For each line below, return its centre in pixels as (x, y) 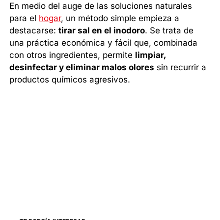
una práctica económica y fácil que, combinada (104, 43)
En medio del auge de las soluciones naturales (101, 6)
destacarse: (34, 31)
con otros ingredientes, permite (72, 55)
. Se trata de (169, 31)
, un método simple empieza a (120, 18)
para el (24, 18)
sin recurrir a (180, 68)
